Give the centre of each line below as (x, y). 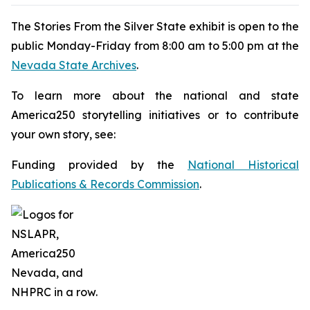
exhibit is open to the (244, 26)
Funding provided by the (99, 165)
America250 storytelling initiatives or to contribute (155, 115)
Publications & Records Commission (105, 184)
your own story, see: (63, 134)
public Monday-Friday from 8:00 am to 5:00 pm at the (155, 46)
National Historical (243, 165)
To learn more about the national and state (155, 95)
